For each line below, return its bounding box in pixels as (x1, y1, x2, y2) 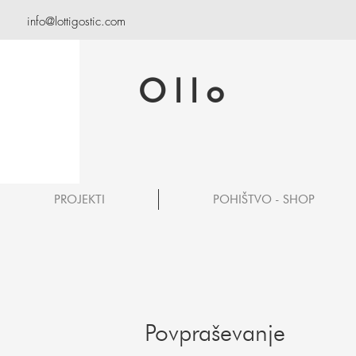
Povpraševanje (145, 318, 285, 346)
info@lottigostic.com (27, 14, 126, 29)
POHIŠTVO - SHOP (212, 192, 315, 207)
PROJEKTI (53, 192, 105, 207)
